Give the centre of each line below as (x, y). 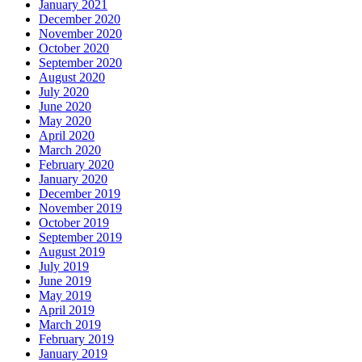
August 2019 (72, 251)
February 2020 (76, 164)
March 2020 (70, 149)
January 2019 (73, 353)
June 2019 (65, 280)
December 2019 (80, 193)
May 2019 (65, 295)
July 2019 (64, 266)
